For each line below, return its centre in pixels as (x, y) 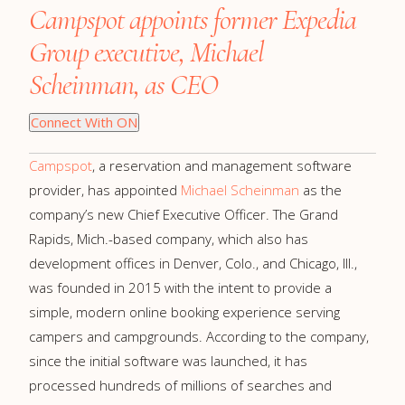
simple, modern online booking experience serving (184, 312)
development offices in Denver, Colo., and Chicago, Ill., (193, 263)
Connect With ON (84, 122)
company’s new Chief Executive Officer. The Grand (184, 214)
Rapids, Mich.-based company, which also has (169, 239)
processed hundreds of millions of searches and (180, 385)
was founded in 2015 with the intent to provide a (180, 287)
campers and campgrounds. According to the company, (199, 336)
